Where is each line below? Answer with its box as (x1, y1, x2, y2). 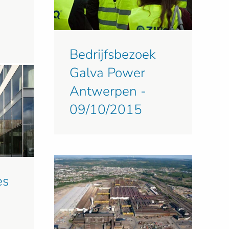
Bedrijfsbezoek (70, 45, 156, 63)
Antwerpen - (70, 82, 146, 100)
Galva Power (70, 63, 145, 82)
